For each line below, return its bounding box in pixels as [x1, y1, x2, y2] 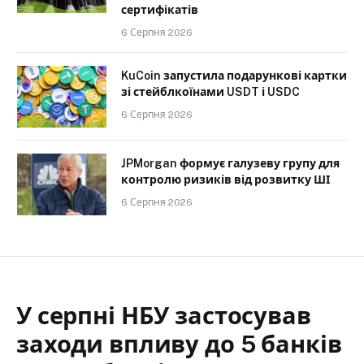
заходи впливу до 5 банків [16, 330, 342, 359]
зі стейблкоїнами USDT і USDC [121, 85, 300, 99]
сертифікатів [121, 3, 198, 17]
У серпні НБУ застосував [16, 301, 311, 331]
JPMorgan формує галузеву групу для [121, 157, 340, 171]
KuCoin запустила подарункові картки [121, 69, 347, 83]
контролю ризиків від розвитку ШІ [121, 173, 330, 187]
